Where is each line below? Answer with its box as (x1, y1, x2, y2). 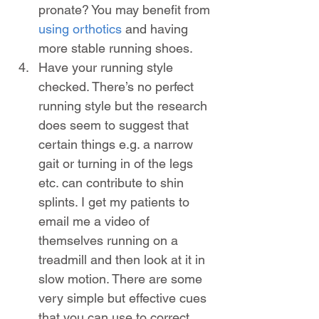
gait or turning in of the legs (38, 155, 197, 171)
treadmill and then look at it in (38, 251, 209, 267)
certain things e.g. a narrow (38, 136, 197, 152)
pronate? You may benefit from (38, 1, 214, 17)
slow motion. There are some (38, 271, 206, 286)
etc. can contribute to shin (38, 174, 187, 190)
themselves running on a (38, 232, 182, 248)
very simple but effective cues (38, 290, 210, 305)
